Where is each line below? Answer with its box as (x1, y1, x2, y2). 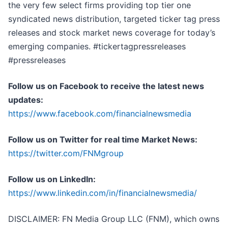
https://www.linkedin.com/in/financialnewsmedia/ (8, 188, 197, 198)
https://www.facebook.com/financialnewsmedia (8, 108, 191, 119)
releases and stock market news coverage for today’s (8, 27, 215, 38)
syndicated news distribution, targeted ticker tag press (8, 14, 220, 24)
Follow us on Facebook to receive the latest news (8, 81, 204, 92)
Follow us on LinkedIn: (8, 174, 96, 185)
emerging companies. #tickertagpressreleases (8, 41, 186, 52)
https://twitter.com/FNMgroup (8, 148, 124, 159)
